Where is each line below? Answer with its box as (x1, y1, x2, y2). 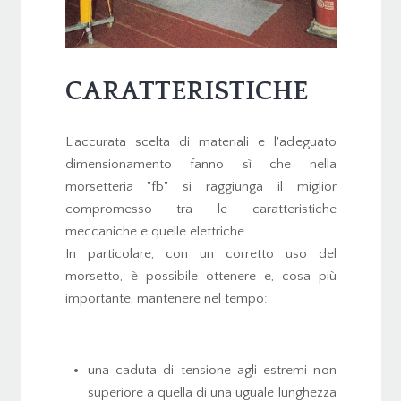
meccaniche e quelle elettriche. (64, 224, 248, 240)
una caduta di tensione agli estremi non (87, 363, 337, 379)
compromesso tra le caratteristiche (64, 201, 337, 218)
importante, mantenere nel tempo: (64, 291, 268, 307)
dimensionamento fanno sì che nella (64, 157, 337, 173)
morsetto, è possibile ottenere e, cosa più (64, 269, 337, 285)
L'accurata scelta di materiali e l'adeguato (64, 134, 337, 150)
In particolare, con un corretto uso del (64, 246, 337, 262)
